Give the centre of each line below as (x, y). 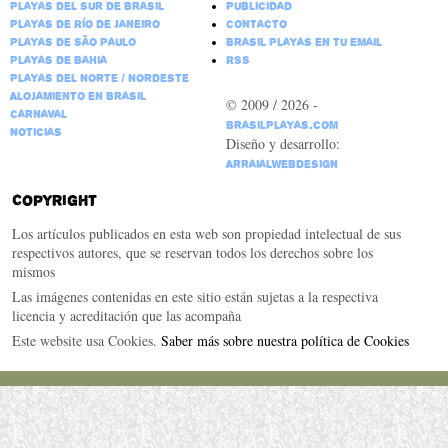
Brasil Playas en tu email (303, 41)
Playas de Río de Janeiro (84, 23)
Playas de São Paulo (72, 41)
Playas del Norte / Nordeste (99, 77)
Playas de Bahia (58, 59)
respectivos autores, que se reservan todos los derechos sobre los (192, 252)
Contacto (256, 23)
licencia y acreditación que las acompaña (126, 315)
